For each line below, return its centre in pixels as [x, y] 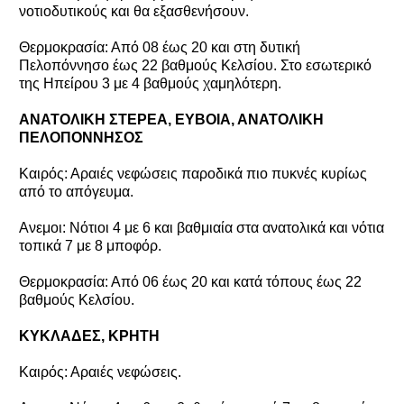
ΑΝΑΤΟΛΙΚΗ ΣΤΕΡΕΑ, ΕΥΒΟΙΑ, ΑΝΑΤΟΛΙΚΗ [171, 119]
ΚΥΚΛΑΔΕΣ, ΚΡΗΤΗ [89, 335]
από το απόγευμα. [76, 191]
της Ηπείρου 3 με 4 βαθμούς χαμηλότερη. [150, 83]
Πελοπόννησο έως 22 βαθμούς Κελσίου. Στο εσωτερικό [195, 65]
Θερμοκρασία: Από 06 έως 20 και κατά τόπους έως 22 [190, 281]
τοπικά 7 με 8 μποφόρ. [90, 245]
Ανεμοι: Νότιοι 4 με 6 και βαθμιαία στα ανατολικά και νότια [202, 227]
